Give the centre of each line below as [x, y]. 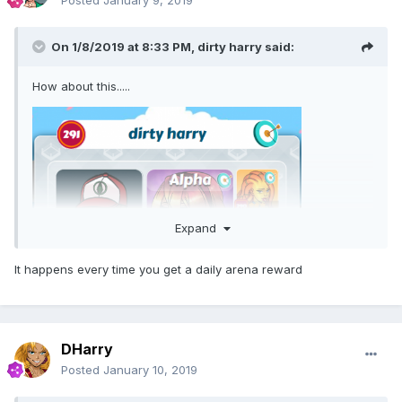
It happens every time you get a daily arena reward [158, 269]
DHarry [87, 350]
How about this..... [81, 87]
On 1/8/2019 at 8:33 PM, [124, 47]
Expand [199, 227]
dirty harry [230, 47]
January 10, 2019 [150, 370]
